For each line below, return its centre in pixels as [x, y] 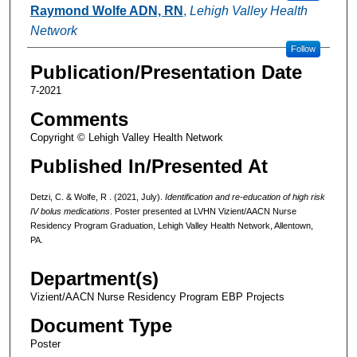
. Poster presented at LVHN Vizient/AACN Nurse [203, 211]
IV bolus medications [70, 211]
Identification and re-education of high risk [245, 196]
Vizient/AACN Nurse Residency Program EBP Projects [157, 297]
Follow [303, 48]
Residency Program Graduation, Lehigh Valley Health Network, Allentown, [171, 225]
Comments [79, 119]
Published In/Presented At [149, 166]
